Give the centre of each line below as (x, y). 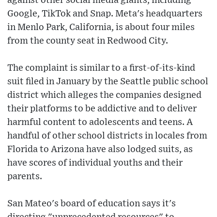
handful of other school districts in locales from (107, 136)
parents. (25, 177)
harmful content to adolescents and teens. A (100, 123)
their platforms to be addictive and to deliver (102, 109)
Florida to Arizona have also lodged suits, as (100, 150)
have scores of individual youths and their (95, 163)
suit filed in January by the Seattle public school (108, 82)
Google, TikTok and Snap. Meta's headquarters (105, 14)
